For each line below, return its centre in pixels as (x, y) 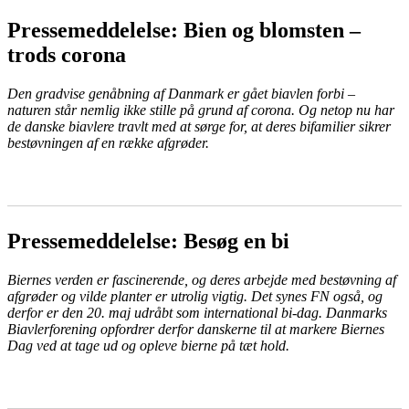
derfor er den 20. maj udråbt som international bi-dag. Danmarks (197, 312)
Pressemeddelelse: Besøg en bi (148, 241)
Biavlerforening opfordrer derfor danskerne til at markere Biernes (196, 329)
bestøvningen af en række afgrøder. (108, 142)
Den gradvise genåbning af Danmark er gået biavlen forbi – (181, 93)
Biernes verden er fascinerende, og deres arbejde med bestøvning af (202, 279)
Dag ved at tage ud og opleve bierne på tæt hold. (148, 345)
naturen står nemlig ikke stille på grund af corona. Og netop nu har (201, 110)
